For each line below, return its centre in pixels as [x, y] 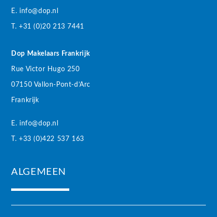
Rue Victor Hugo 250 [46, 69]
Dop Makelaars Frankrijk [51, 54]
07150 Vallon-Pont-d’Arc [51, 85]
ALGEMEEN [39, 172]
